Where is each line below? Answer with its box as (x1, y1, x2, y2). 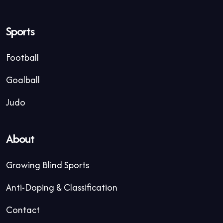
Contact (6, 203, 40, 217)
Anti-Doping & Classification (6, 180, 117, 194)
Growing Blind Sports (6, 158, 89, 172)
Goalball (6, 73, 40, 87)
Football (6, 50, 39, 64)
